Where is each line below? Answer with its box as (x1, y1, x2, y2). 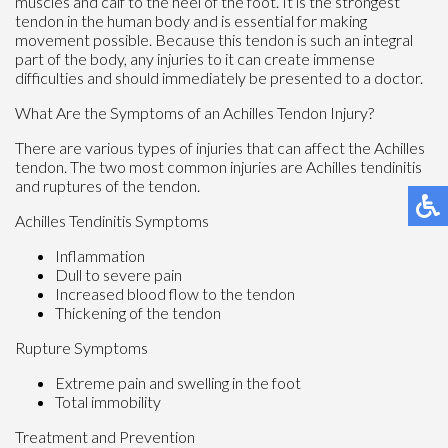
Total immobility (55, 392, 161, 412)
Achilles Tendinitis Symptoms (15, 211, 209, 231)
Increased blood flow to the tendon (55, 284, 295, 304)
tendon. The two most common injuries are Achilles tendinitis (15, 157, 422, 177)
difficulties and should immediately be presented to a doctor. (15, 68, 423, 88)
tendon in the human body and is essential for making (15, 11, 367, 31)
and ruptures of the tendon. (15, 176, 200, 196)
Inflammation (55, 246, 145, 266)
